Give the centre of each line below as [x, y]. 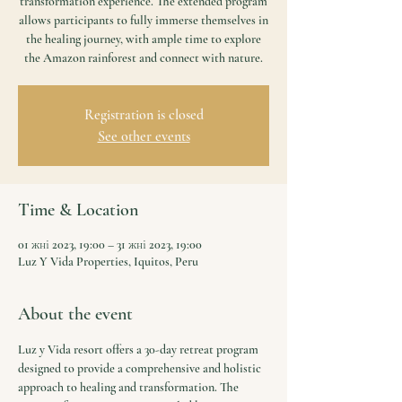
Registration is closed [144, 115]
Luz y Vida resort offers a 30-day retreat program [140, 350]
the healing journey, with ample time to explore [144, 39]
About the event [75, 314]
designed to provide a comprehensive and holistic [141, 368]
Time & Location [78, 210]
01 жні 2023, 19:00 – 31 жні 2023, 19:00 [110, 245]
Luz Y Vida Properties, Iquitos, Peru [108, 262]
